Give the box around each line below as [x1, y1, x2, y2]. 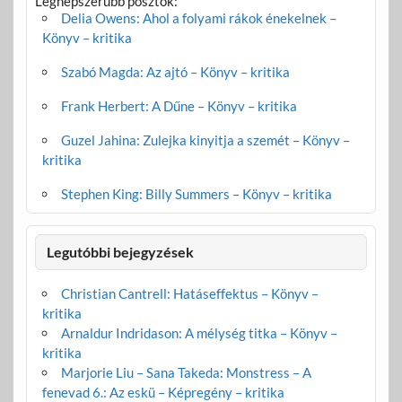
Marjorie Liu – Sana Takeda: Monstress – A [60, 363, 311, 380]
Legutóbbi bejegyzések [47, 242, 195, 260]
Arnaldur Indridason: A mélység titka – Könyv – [60, 324, 337, 341]
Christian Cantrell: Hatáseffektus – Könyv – [60, 284, 319, 301]
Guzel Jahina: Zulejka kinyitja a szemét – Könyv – [60, 132, 350, 149]
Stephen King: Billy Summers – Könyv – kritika [60, 186, 332, 203]
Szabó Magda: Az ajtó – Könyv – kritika [60, 64, 290, 81]
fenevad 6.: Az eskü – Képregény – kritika [41, 383, 284, 400]
